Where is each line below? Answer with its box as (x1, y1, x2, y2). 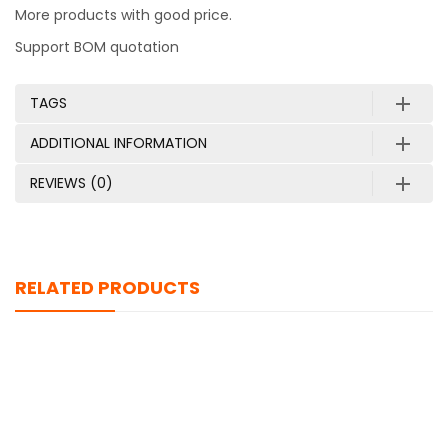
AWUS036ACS (175, 376, 273, 397)
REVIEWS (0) (30, 173, 113, 194)
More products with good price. (15, 5, 232, 26)
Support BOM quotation (15, 37, 179, 58)
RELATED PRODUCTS (15, 275, 200, 301)
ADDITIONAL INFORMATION (30, 133, 207, 154)
